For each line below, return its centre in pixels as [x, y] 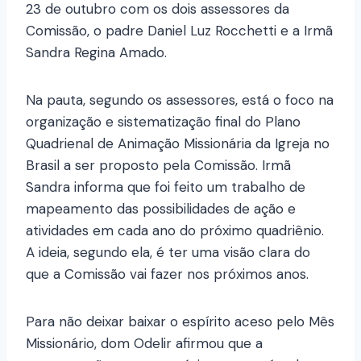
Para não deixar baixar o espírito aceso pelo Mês [180, 322]
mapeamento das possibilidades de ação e [161, 209]
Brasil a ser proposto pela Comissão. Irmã [158, 166]
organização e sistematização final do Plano [163, 122]
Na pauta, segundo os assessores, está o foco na [180, 100]
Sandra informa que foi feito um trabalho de [166, 187]
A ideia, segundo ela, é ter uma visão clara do [168, 253]
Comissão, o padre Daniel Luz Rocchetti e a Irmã [179, 31]
